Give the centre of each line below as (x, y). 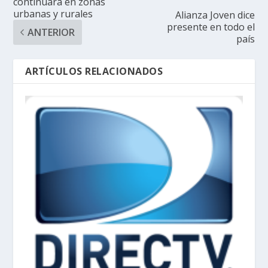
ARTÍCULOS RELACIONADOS (94, 71)
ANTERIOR (51, 32)
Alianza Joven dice (215, 15)
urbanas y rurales (53, 13)
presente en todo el (211, 27)
